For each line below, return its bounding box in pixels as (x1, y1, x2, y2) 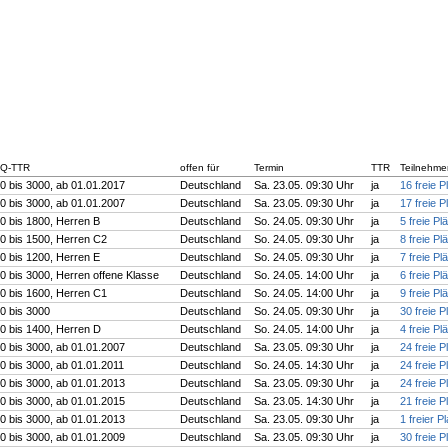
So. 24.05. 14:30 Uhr (254, 359, 354, 371)
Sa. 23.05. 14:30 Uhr (254, 395, 354, 407)
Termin (254, 162, 284, 173)
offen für (180, 162, 219, 173)
